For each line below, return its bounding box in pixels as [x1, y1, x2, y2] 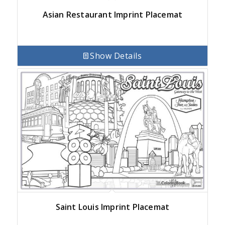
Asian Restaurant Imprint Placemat [42, 9, 183, 21]
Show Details [90, 50, 142, 61]
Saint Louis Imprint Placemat [55, 201, 170, 213]
